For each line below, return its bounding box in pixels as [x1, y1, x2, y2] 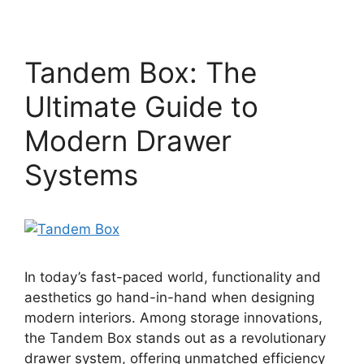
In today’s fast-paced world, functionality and [24, 269, 321, 285]
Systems [24, 158, 138, 192]
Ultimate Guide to [24, 89, 258, 123]
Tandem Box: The [24, 55, 257, 89]
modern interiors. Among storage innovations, [24, 310, 323, 326]
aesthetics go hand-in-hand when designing [24, 289, 314, 305]
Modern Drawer [24, 123, 232, 158]
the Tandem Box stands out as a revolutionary [24, 330, 326, 346]
